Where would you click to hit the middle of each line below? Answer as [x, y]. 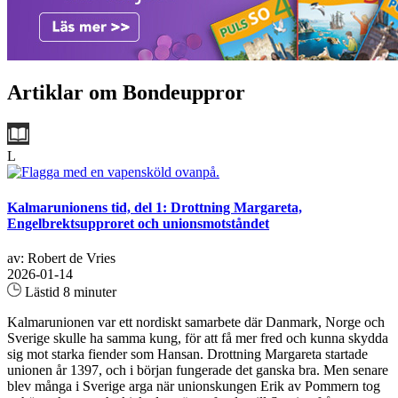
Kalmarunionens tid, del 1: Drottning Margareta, [155, 207]
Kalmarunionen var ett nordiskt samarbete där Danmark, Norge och [196, 322]
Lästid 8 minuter [69, 291]
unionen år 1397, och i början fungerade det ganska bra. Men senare [198, 370]
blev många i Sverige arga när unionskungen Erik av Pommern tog [194, 386]
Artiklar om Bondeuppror [126, 93]
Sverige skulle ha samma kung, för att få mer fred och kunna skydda [198, 338]
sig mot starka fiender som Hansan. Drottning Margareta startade [187, 354]
